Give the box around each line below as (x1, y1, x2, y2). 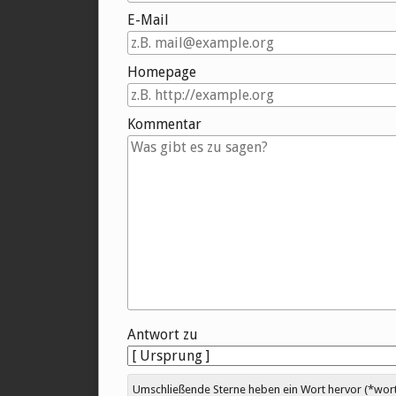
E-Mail (127, 11, 169, 29)
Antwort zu (127, 326, 198, 344)
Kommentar (127, 116, 202, 133)
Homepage (127, 64, 196, 81)
